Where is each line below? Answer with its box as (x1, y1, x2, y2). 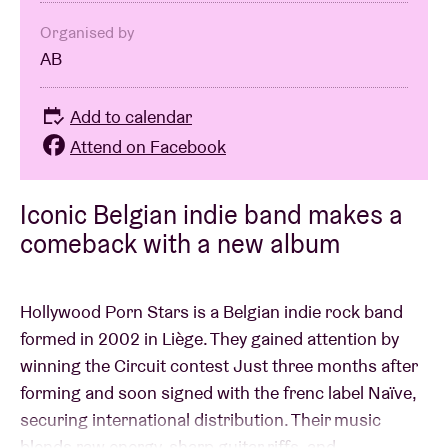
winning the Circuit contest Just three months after (20, 353, 417, 377)
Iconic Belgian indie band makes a (20, 197, 403, 231)
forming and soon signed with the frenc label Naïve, (20, 380, 416, 404)
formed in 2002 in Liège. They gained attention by (20, 326, 399, 350)
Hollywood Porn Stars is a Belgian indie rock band (20, 299, 403, 323)
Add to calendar (70, 105, 192, 129)
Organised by (40, 22, 134, 44)
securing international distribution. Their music (20, 407, 381, 431)
